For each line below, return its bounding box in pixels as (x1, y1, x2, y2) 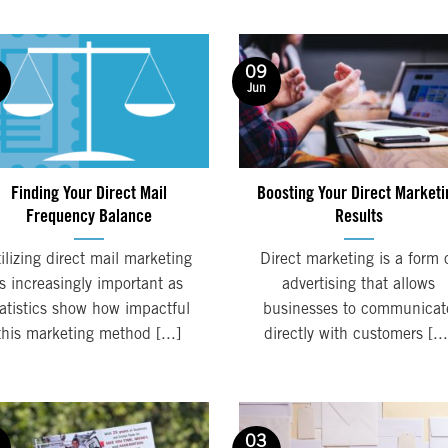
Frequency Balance (25, 207, 152, 227)
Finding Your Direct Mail (10, 184, 167, 204)
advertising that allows (282, 277, 436, 294)
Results (334, 207, 383, 227)
